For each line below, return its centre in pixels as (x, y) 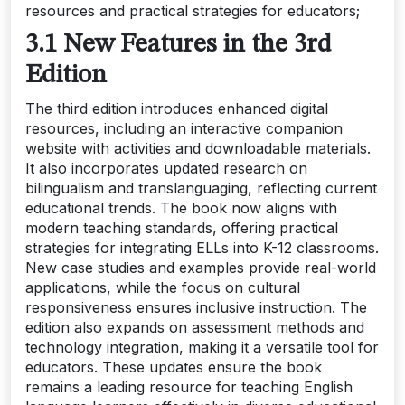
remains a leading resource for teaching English (189, 386)
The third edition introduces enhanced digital (177, 108)
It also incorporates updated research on (166, 168)
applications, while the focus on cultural (163, 287)
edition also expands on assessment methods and (195, 327)
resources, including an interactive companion (184, 128)
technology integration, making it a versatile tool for (202, 347)
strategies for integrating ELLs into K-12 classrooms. (202, 247)
